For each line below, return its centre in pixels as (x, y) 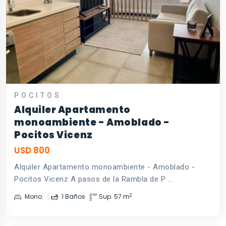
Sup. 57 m (114, 197)
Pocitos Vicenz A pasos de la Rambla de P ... (94, 179)
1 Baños (73, 197)
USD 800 (32, 151)
